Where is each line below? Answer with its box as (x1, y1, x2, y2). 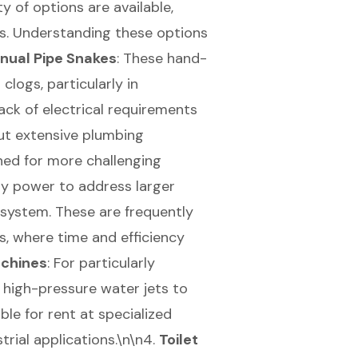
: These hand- (116, 48, 207, 68)
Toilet (158, 329, 198, 349)
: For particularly (46, 253, 155, 272)
